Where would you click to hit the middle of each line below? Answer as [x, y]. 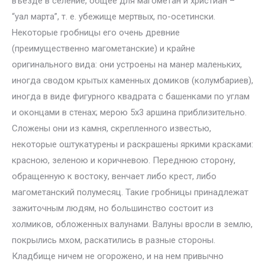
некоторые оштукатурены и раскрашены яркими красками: [132, 144]
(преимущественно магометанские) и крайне [104, 49]
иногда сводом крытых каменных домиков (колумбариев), [132, 80]
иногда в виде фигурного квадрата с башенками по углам [131, 96]
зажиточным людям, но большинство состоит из [113, 208]
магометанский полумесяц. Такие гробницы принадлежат [130, 192]
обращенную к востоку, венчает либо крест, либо [114, 176]
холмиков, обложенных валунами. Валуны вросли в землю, [132, 224]
